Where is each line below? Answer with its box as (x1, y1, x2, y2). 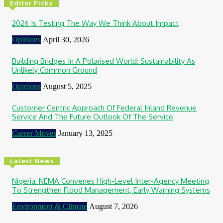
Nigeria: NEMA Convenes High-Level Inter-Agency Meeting (12, 176, 209, 186)
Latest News (10, 156, 54, 165)
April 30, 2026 (43, 35, 89, 44)
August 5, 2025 (43, 82, 92, 91)
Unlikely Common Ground (12, 65, 97, 75)
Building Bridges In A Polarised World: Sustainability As (12, 56, 195, 66)
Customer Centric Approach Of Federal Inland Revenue (12, 103, 197, 112)
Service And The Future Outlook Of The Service (12, 111, 173, 121)
